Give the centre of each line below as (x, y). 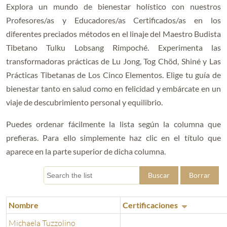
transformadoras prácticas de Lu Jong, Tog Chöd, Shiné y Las (113, 61)
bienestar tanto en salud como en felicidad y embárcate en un (113, 89)
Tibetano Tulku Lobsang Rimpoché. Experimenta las (113, 48)
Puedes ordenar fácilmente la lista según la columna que (113, 124)
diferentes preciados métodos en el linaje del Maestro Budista (113, 34)
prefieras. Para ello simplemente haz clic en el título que (113, 138)
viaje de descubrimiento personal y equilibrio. (84, 102)
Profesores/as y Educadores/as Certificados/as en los (113, 20)
